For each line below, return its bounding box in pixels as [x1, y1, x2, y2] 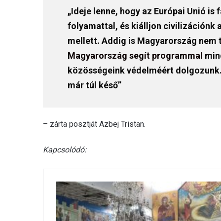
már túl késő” [68, 79, 121, 90]
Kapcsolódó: [43, 145, 86, 154]
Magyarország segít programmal [68, 50, 203, 61]
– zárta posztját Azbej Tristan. [43, 119, 146, 129]
